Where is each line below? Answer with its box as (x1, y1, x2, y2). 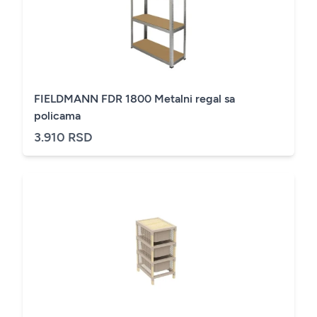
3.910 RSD (34, 129, 93, 145)
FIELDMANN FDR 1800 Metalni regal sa (34, 92, 235, 105)
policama (34, 109, 81, 122)
